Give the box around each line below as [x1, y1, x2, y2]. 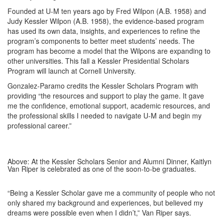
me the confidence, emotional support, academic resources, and [7, 101, 210, 111]
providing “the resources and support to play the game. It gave [7, 91, 204, 101]
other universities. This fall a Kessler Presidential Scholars [7, 56, 189, 66]
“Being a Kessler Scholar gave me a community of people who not [7, 188, 215, 198]
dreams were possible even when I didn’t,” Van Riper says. [7, 208, 191, 218]
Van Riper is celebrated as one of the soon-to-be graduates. [7, 164, 196, 174]
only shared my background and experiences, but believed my [7, 198, 203, 208]
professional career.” [7, 120, 72, 130]
